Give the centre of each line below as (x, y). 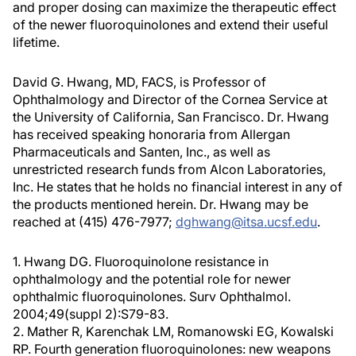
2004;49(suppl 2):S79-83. (91, 314)
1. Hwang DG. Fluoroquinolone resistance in (141, 261)
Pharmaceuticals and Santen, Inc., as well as (141, 152)
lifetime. (36, 42)
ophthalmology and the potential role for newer (152, 279)
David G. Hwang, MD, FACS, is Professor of (139, 82)
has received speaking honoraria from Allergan (151, 134)
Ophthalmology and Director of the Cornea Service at (170, 99)
